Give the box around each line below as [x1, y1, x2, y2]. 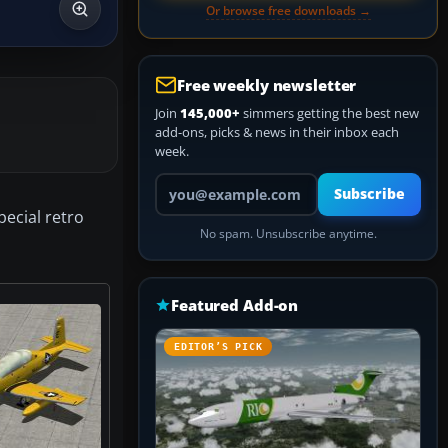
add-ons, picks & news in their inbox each [155, 123, 399, 141]
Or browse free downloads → [205, 2, 371, 19]
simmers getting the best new [240, 104, 419, 122]
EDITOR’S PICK [174, 341, 263, 352]
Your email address [154, 172, 267, 190]
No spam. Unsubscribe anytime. [199, 226, 377, 241]
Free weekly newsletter [177, 75, 357, 95]
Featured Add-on [171, 295, 299, 315]
